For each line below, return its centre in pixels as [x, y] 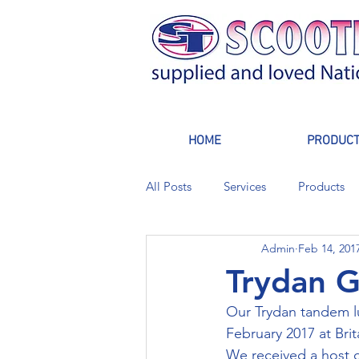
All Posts [169, 186]
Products [321, 186]
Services [245, 186]
